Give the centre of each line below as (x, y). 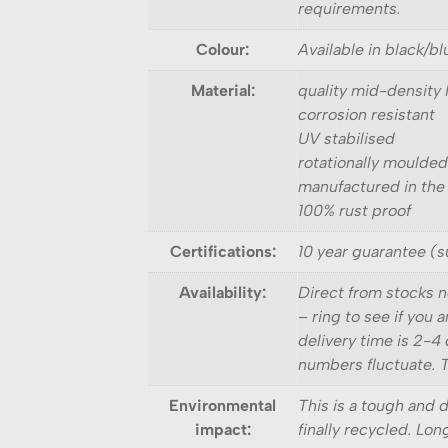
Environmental (222, 406)
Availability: (222, 293)
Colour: (222, 50)
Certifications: (222, 252)
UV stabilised (346, 139)
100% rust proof (354, 211)
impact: (222, 430)
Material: (222, 91)
